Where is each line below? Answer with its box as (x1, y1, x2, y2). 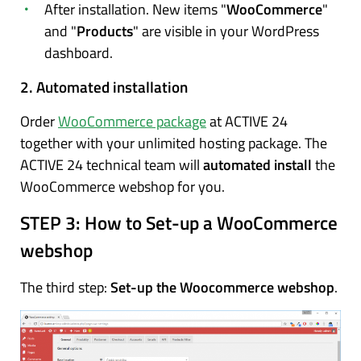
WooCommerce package (58, 110, 206, 132)
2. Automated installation (20, 74, 188, 98)
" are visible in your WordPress (133, 19, 319, 42)
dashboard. (44, 41, 113, 64)
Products (77, 19, 133, 42)
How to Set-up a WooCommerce (85, 208, 338, 237)
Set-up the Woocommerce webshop (110, 276, 334, 298)
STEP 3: (20, 208, 85, 237)
